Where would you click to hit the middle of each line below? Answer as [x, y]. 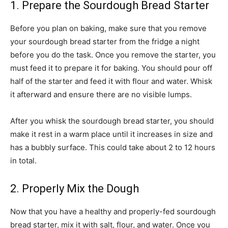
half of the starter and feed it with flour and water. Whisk [111, 81]
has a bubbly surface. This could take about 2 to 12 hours [113, 148]
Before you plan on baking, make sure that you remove [108, 28]
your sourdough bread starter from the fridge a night [105, 42]
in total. [23, 161]
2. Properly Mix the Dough [75, 189]
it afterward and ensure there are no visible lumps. [101, 95]
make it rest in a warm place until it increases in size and [111, 134]
